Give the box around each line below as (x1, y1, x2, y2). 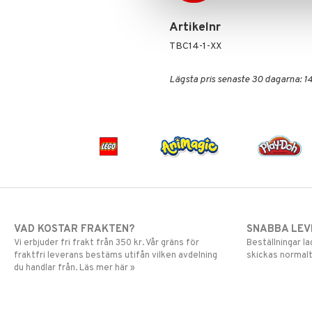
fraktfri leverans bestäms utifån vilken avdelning (14, 249, 217, 261)
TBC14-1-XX (169, 40, 221, 52)
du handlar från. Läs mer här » (14, 262, 135, 274)
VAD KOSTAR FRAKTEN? (14, 222, 134, 236)
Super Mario (33, 29, 85, 41)
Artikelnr (169, 20, 221, 36)
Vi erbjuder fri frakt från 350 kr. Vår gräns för (14, 237, 199, 249)
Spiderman (33, 13, 79, 24)
